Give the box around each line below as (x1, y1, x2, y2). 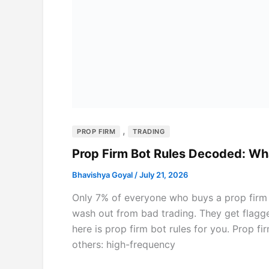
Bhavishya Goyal (72, 170, 134, 180)
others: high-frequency (72, 238, 175, 250)
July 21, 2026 (139, 170, 188, 180)
